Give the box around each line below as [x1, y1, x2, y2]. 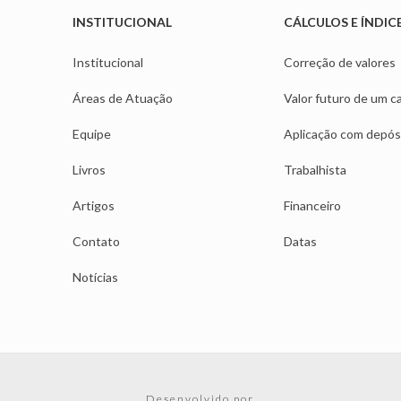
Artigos [72, 198, 115, 214]
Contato [72, 234, 120, 250]
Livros [72, 162, 106, 178]
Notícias [72, 269, 118, 286]
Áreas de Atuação [72, 90, 173, 107]
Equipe [72, 126, 111, 142]
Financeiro [284, 198, 342, 214]
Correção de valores [284, 55, 397, 71]
